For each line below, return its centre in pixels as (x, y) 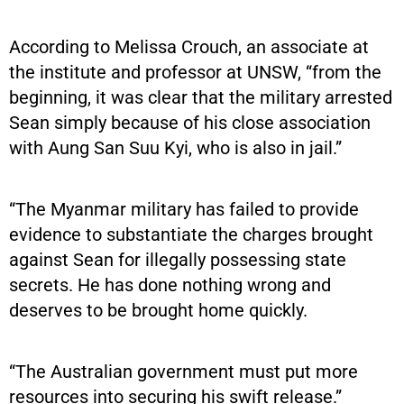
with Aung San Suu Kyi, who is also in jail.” (175, 147)
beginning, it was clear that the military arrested (201, 97)
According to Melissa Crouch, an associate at (189, 46)
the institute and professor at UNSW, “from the (195, 72)
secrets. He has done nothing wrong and (170, 285)
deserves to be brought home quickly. (158, 310)
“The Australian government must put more (184, 371)
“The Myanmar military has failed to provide (184, 209)
